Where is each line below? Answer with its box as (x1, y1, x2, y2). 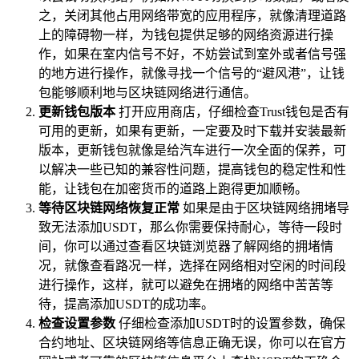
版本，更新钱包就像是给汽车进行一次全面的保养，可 (38, 143, 346, 157)
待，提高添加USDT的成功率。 (38, 296, 214, 311)
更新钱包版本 (38, 104, 115, 119)
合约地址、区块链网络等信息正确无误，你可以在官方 (38, 335, 346, 349)
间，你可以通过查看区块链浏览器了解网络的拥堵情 (38, 239, 333, 253)
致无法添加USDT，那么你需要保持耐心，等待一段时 (38, 220, 342, 234)
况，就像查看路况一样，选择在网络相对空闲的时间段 (38, 258, 346, 272)
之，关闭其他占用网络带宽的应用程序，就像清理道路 (38, 8, 346, 22)
